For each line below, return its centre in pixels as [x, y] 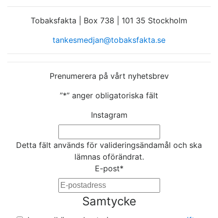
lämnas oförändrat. [109, 157]
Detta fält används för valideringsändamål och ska [109, 145]
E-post [107, 169]
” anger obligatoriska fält [112, 96]
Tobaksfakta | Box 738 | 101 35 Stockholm [109, 21]
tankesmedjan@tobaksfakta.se [109, 40]
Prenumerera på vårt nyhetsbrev [109, 76]
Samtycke [109, 201]
